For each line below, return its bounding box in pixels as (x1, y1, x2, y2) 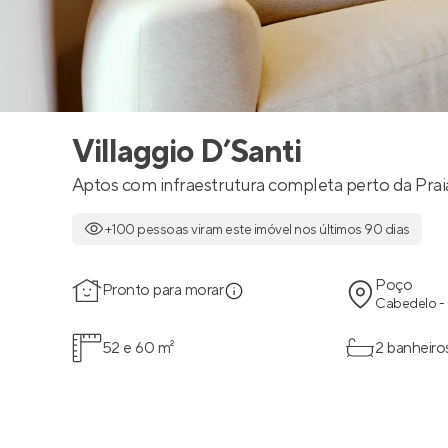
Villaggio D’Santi (72, 132, 301, 173)
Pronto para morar (102, 280, 224, 300)
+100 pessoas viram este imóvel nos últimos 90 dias (104, 221, 410, 239)
